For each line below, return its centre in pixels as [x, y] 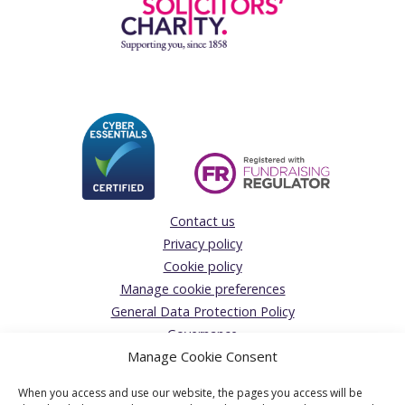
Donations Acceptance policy [202, 380]
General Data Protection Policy [202, 312]
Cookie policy [202, 267]
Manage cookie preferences [202, 289]
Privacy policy [202, 244]
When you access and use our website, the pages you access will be [190, 393]
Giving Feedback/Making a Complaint [202, 357]
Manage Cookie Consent [202, 356]
